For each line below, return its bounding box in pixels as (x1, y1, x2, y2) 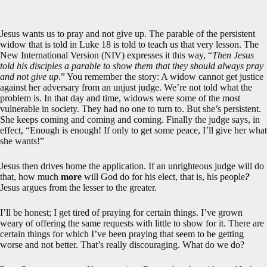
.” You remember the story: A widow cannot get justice (58, 72, 263, 82)
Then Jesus (212, 50, 254, 60)
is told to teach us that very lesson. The (111, 39, 259, 49)
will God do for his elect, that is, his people (82, 172, 245, 182)
